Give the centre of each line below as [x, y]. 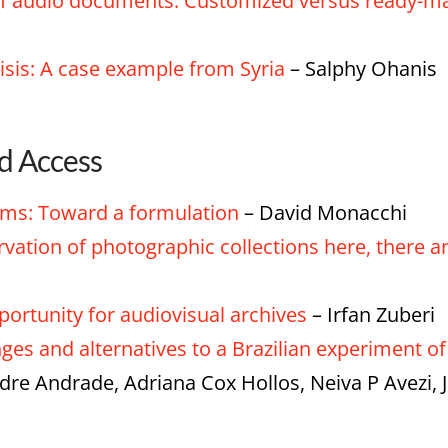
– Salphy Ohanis [360, 69]
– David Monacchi [322, 212]
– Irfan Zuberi [370, 314]
